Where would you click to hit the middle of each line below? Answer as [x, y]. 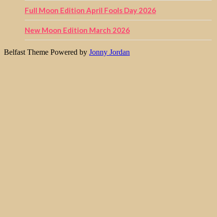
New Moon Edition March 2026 [77, 30]
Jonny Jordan [109, 52]
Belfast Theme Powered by [46, 52]
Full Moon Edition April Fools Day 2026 [90, 10]
